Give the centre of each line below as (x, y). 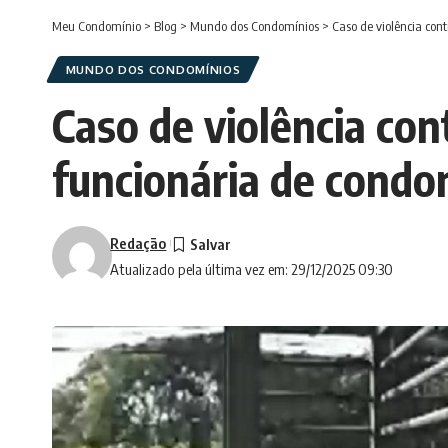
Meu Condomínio (96, 26)
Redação (138, 243)
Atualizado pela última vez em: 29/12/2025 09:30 (252, 269)
